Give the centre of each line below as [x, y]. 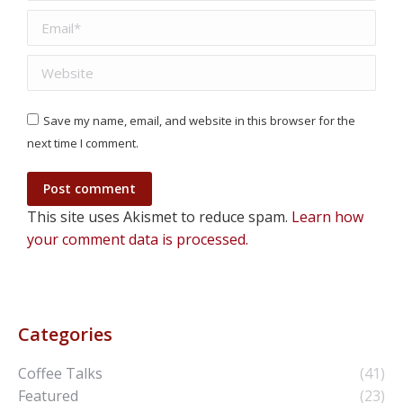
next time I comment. [83, 143]
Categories [65, 334]
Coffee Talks [60, 373]
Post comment [90, 188]
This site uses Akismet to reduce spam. [159, 216]
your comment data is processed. [138, 239]
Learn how [327, 216]
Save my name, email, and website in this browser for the [199, 120]
